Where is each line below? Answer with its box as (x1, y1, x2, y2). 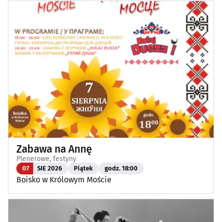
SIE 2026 (37, 165, 62, 172)
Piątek (74, 165, 93, 172)
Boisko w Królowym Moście (16, 174, 111, 184)
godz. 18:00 (105, 165, 138, 172)
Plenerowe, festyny (16, 154, 76, 163)
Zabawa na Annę (16, 142, 92, 156)
